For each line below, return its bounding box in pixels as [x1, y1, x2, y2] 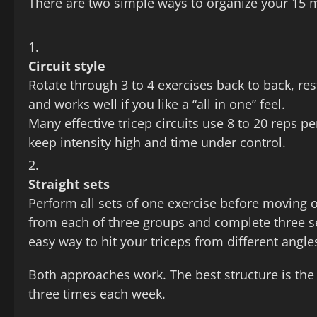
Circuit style [28, 57, 105, 75]
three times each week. [28, 285, 166, 303]
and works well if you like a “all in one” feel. [28, 96, 285, 113]
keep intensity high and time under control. [28, 134, 286, 151]
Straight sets [28, 175, 110, 193]
